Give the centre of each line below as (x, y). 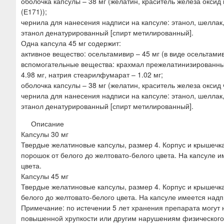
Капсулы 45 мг (45, 176)
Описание (47, 123)
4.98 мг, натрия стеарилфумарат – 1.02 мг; (92, 74)
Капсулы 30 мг (45, 134)
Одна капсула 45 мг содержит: (71, 43)
